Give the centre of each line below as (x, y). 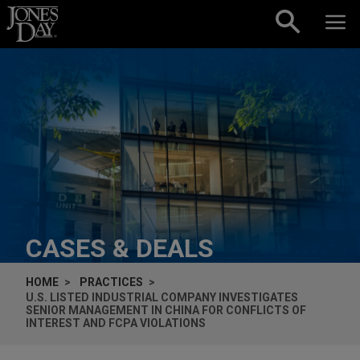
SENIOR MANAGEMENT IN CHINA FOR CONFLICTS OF (166, 310)
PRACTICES (111, 282)
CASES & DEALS (120, 248)
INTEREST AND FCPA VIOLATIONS (116, 323)
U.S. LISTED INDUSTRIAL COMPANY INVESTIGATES (162, 297)
